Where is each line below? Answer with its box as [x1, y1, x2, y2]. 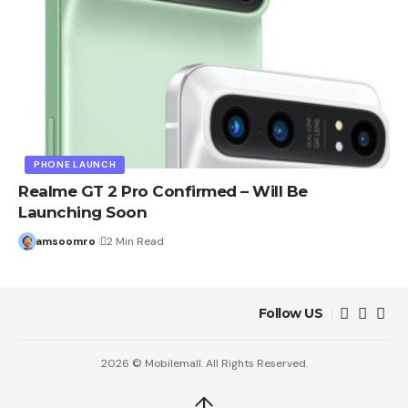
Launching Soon [18, 203, 147, 222]
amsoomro [35, 234, 96, 250]
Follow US [258, 305, 322, 322]
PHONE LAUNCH [34, 158, 117, 171]
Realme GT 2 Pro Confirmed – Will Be [18, 182, 308, 201]
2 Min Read [106, 234, 164, 250]
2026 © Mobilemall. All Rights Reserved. [100, 356, 308, 372]
